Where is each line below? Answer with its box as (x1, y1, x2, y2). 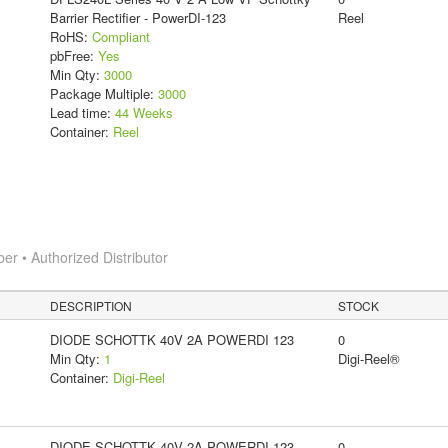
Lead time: (49, 103, 115, 123)
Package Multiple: (49, 84, 158, 104)
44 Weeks (114, 103, 173, 123)
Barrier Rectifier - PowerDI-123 (49, 8, 226, 28)
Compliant (91, 27, 150, 47)
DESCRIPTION (50, 297, 133, 315)
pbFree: (49, 46, 98, 66)
